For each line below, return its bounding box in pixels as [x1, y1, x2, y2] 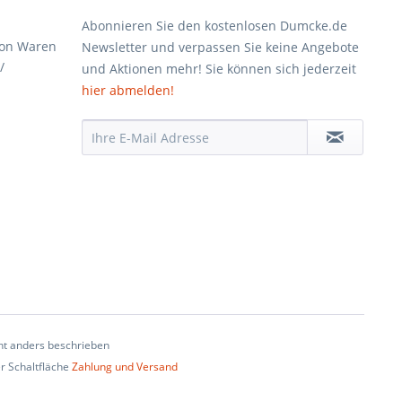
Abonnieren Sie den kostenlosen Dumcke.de [82, 17, 347, 34]
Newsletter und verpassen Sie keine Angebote [82, 39, 359, 56]
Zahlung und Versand [71, 358, 178, 374]
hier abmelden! [82, 82, 174, 99]
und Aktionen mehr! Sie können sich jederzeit [82, 60, 356, 77]
